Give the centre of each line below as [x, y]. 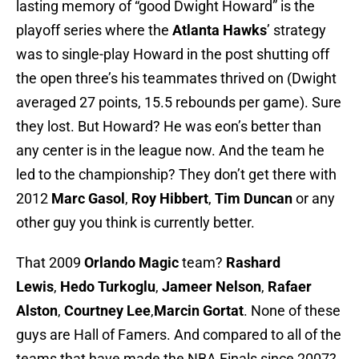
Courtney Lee [107, 311]
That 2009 [50, 263]
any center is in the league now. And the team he [170, 151]
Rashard [253, 263]
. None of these [292, 311]
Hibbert [184, 199]
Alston [37, 311]
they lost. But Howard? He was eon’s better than [169, 127]
